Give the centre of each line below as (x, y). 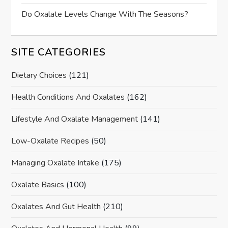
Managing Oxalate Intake (55, 163)
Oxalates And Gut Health (56, 207)
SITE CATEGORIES (59, 52)
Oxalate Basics (38, 185)
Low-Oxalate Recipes (50, 141)
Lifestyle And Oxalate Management (75, 119)
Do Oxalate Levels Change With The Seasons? (105, 15)
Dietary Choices (39, 76)
